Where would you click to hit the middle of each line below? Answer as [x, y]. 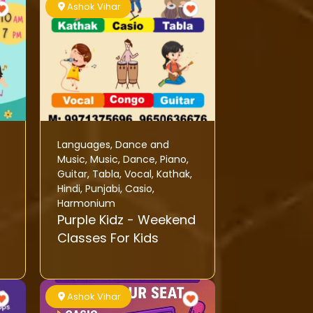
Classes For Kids [108, 238]
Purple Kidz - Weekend [92, 219]
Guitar [72, 174]
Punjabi [102, 188]
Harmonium [86, 203]
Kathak [173, 174]
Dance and [142, 144]
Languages [83, 144]
